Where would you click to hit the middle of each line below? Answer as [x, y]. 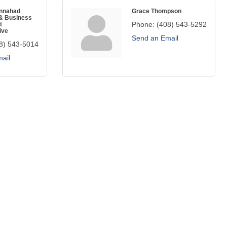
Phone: [143, 24]
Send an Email [155, 38]
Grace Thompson [157, 11]
